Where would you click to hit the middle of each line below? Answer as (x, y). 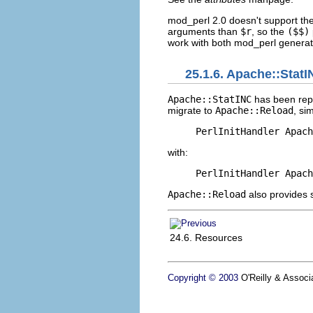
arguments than (204, 32)
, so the (269, 32)
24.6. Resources (206, 237)
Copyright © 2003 (203, 277)
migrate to (191, 110)
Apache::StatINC (210, 99)
